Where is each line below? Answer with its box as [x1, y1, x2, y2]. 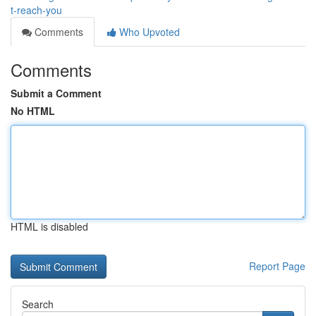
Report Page [249, 259, 305, 273]
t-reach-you [11, 3, 62, 17]
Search [22, 297, 54, 311]
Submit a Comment [11, 86, 102, 100]
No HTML [11, 104, 55, 118]
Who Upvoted [116, 25, 180, 39]
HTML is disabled [11, 219, 88, 233]
